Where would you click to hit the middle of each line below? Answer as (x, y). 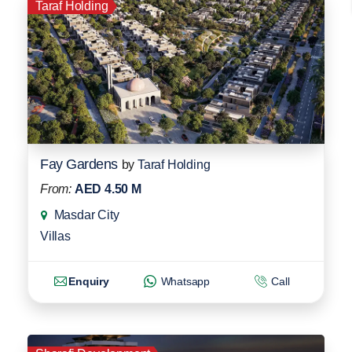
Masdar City (86, 214)
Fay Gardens (79, 164)
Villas (55, 236)
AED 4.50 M (108, 189)
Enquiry (89, 281)
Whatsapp (184, 281)
